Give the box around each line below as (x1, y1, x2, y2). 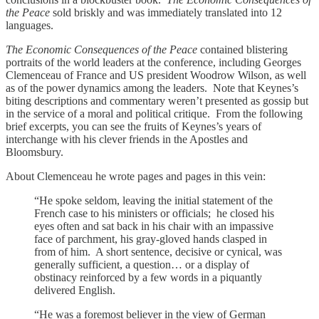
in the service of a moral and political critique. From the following (6, 107, 303, 120)
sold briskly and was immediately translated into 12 (50, 6, 282, 19)
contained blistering (200, 43, 288, 56)
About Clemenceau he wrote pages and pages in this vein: (6, 169, 266, 182)
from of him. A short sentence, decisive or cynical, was (34, 245, 282, 258)
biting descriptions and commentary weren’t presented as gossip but (6, 94, 308, 107)
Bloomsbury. (6, 145, 69, 158)
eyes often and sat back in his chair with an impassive (34, 219, 273, 232)
